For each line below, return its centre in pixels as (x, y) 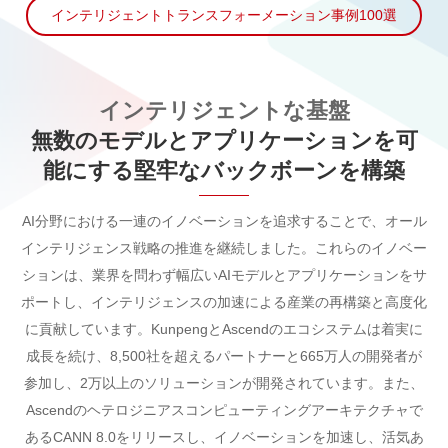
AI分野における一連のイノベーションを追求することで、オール (224, 220)
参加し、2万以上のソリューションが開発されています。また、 (224, 382)
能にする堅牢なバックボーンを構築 (224, 170)
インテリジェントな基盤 (224, 110)
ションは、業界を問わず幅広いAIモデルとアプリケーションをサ (224, 274)
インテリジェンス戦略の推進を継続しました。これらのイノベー (224, 247)
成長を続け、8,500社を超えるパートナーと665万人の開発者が (224, 355)
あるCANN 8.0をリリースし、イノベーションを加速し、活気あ (224, 436)
